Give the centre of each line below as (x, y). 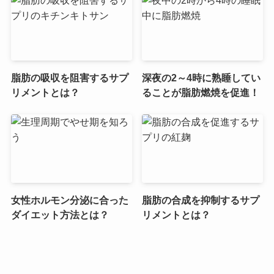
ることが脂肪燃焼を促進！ (201, 93)
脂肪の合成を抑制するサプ (201, 200)
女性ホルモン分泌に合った (69, 200)
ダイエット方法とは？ (60, 214)
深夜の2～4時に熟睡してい (202, 78)
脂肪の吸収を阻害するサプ (69, 78)
